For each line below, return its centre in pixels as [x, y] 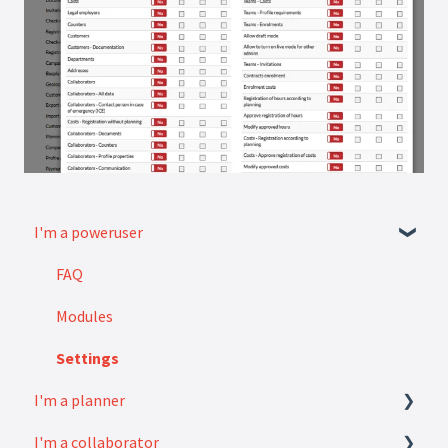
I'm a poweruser [88, 231]
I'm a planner [79, 399]
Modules [84, 315]
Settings [87, 357]
